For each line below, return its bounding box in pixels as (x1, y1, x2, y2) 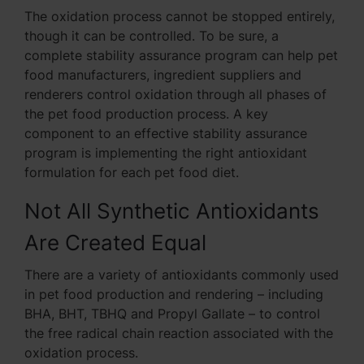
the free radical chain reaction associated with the (24, 325, 333, 342)
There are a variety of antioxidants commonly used (24, 266, 339, 284)
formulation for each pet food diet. (24, 164, 239, 181)
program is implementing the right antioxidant (24, 145, 307, 162)
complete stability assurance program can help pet (24, 47, 338, 64)
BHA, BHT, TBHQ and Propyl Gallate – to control (24, 305, 320, 323)
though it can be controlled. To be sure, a (24, 28, 279, 45)
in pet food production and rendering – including (24, 286, 323, 303)
